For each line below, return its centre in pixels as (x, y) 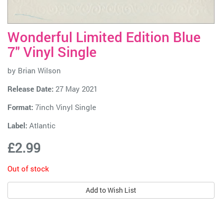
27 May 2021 (76, 88)
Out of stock (28, 168)
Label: (17, 125)
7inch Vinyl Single (65, 107)
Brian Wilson (39, 70)
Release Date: (30, 88)
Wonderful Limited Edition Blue (104, 37)
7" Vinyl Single (52, 52)
